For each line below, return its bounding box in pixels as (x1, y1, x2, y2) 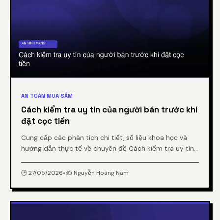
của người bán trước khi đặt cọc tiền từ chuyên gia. (21, 155, 187, 164)
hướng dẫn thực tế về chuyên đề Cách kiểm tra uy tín (21, 144, 194, 153)
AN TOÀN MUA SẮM (21, 92, 73, 99)
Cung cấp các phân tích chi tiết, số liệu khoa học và (21, 133, 187, 142)
